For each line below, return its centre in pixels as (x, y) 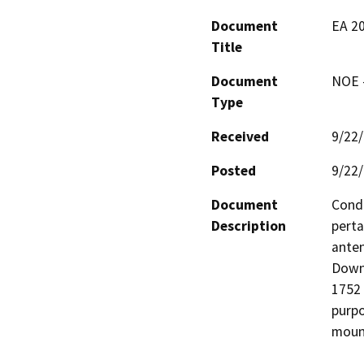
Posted (234, 170)
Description (249, 225)
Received (240, 136)
